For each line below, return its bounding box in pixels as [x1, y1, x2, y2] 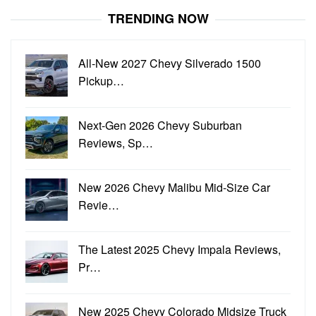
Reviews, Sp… [78, 134, 153, 151]
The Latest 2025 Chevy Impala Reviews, [78, 241, 281, 257]
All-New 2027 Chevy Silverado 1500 [78, 54, 261, 71]
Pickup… [78, 72, 124, 89]
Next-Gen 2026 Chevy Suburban [78, 116, 242, 133]
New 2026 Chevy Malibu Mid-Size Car [78, 178, 270, 195]
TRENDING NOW [107, 8, 209, 28]
